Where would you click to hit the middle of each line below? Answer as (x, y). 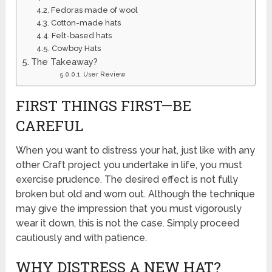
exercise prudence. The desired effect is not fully (127, 179)
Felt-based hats (81, 35)
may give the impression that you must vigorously (129, 208)
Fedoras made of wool (94, 10)
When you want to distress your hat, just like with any (136, 150)
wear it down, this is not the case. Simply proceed (128, 223)
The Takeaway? (64, 61)
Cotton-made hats (86, 22)
